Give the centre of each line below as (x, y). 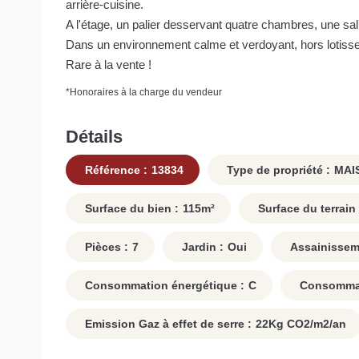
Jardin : (201, 247)
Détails (94, 136)
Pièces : (105, 247)
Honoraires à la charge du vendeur (146, 92)
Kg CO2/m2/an (307, 324)
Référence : (115, 170)
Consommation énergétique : (163, 286)
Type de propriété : (277, 170)
